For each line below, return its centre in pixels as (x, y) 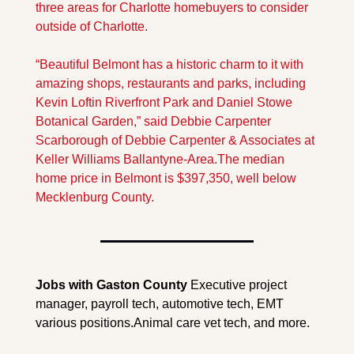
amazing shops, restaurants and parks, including (171, 84)
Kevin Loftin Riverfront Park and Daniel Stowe (164, 103)
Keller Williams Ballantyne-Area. (126, 160)
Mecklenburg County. (95, 198)
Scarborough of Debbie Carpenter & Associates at (175, 141)
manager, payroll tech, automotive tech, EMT (160, 304)
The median (251, 160)
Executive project (239, 285)
